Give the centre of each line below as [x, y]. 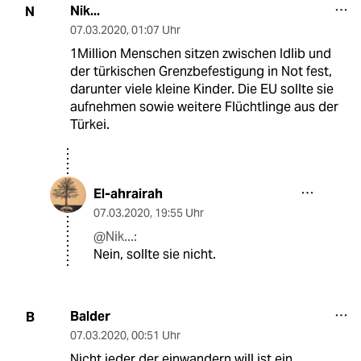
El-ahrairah [128, 194]
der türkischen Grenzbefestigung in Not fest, [201, 72]
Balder [90, 317]
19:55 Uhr [179, 213]
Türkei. [89, 125]
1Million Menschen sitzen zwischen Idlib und [200, 54]
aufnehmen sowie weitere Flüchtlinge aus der [204, 107]
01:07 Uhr [156, 30]
